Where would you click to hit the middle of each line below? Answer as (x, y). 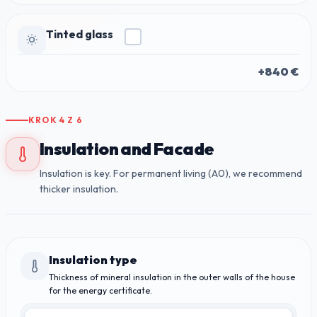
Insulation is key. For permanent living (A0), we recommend (171, 173)
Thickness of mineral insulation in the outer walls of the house (172, 277)
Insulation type (93, 260)
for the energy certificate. (100, 290)
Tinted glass (80, 34)
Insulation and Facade (127, 149)
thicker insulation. (79, 189)
